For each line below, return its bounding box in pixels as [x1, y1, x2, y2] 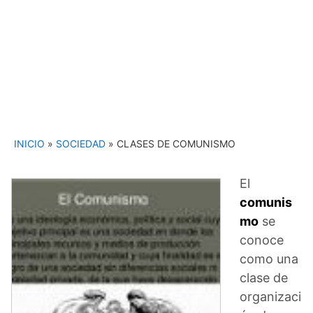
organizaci [240, 289, 301, 304]
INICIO [14, 137, 45, 150]
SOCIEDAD [56, 137, 105, 150]
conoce [240, 232, 284, 247]
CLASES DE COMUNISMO [117, 137, 235, 150]
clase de [240, 270, 288, 285]
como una [240, 251, 298, 266]
